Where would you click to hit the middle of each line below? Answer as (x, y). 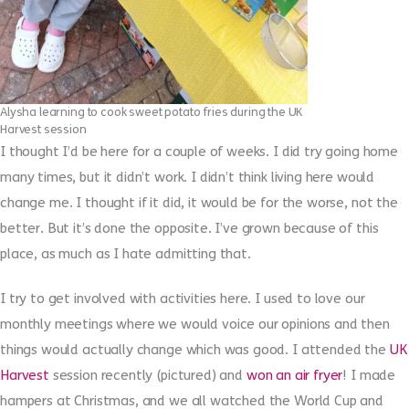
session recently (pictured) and (147, 376)
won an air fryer (294, 376)
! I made (369, 376)
